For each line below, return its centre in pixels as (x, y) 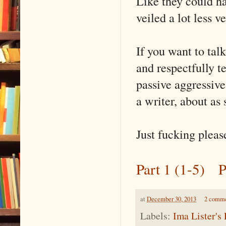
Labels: (157, 216)
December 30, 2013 (172, 199)
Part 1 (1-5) (171, 168)
